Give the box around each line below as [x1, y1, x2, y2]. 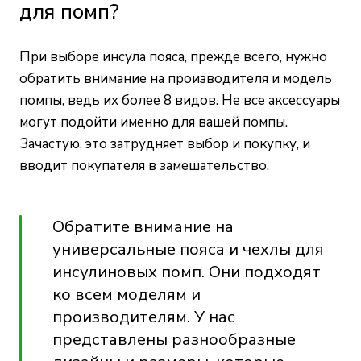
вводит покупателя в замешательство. [19, 156, 269, 175]
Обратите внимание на [52, 215, 234, 238]
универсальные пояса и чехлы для [52, 238, 324, 260]
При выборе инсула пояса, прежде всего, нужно [19, 48, 327, 66]
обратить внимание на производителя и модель [19, 69, 332, 88]
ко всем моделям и [52, 283, 201, 305]
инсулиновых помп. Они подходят [52, 260, 321, 283]
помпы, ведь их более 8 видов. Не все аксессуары [19, 91, 340, 110]
